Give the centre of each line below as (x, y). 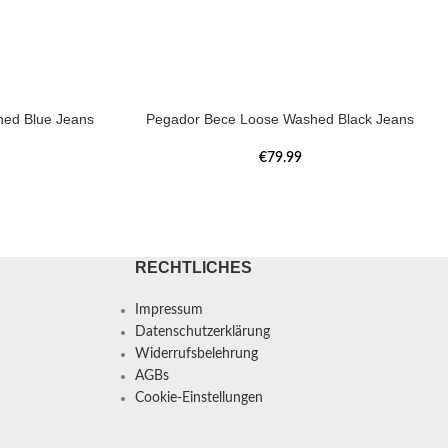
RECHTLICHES (193, 267)
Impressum (168, 309)
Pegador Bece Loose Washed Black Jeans (280, 118)
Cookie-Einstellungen (198, 397)
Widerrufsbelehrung (196, 353)
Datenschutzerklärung (202, 331)
